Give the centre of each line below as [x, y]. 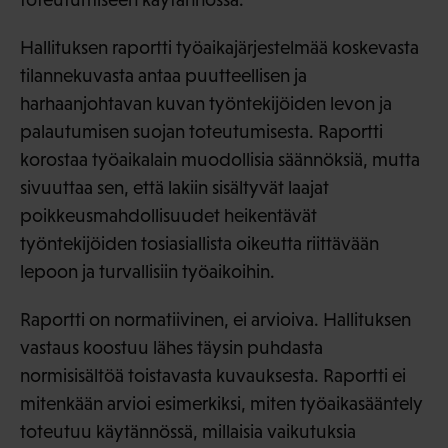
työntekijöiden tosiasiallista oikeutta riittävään [199, 244]
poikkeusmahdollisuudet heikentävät [168, 216]
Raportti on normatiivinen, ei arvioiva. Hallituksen [215, 320]
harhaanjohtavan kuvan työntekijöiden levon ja [206, 104]
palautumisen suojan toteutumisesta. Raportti [201, 132]
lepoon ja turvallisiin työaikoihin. [147, 272]
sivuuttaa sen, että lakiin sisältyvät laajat [174, 188]
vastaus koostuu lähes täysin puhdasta [171, 348]
